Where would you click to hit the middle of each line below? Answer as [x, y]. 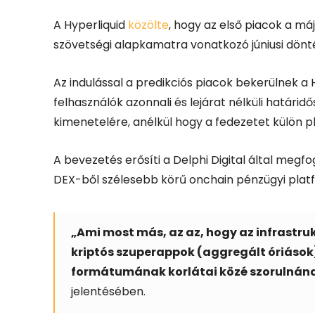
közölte [148, 25]
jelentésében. [108, 291]
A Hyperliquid [91, 25]
